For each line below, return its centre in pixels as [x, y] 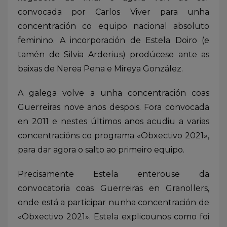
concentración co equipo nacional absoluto [113, 26]
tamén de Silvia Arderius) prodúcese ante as [113, 55]
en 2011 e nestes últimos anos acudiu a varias [113, 122]
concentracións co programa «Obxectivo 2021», [113, 136]
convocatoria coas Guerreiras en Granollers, [113, 188]
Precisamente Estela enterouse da [113, 174]
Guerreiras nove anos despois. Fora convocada [113, 107]
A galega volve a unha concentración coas [113, 93]
